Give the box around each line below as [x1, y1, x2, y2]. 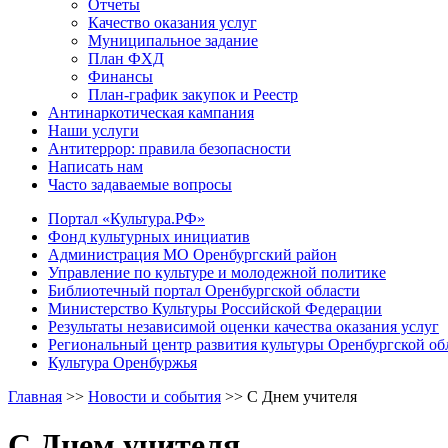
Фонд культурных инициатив [48, 227, 250, 245]
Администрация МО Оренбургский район [48, 245, 337, 263]
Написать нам [48, 157, 143, 175]
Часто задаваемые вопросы [48, 175, 232, 193]
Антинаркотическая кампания [48, 103, 254, 121]
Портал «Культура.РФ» [48, 209, 205, 227]
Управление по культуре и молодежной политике [48, 263, 386, 281]
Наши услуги [48, 121, 139, 139]
